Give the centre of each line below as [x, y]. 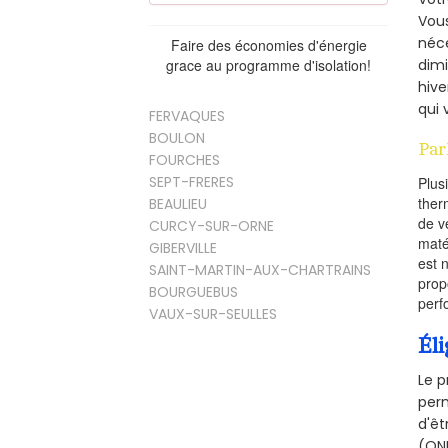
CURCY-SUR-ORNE [212, 226]
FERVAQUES [187, 116]
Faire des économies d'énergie [268, 45]
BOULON [177, 138]
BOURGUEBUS [194, 292]
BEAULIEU [178, 204]
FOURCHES [185, 160]
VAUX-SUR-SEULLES [213, 314]
